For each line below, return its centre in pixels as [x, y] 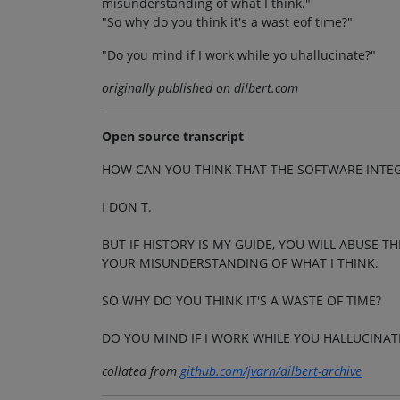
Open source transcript [173, 137]
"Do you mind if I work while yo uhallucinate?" [239, 55]
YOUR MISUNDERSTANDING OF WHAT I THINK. [240, 263]
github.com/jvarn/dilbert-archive [271, 371]
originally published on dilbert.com [200, 88]
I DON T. [127, 207]
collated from [141, 371]
